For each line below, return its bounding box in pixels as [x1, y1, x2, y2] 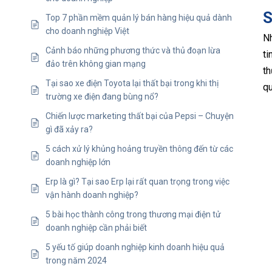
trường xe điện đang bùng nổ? [46, 92, 158, 102]
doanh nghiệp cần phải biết [46, 223, 147, 233]
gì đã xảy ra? [46, 124, 93, 135]
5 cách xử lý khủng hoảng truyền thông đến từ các [46, 144, 233, 154]
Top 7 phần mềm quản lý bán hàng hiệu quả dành [46, 13, 232, 23]
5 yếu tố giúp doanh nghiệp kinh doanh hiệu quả [46, 242, 225, 253]
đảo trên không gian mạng [46, 59, 146, 69]
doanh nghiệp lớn [46, 157, 110, 168]
